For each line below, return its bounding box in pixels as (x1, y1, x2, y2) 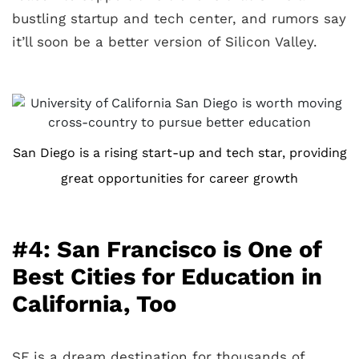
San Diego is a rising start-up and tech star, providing (12, 145, 347, 160)
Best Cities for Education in (12, 263, 322, 290)
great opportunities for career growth (61, 171, 298, 186)
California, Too (12, 290, 176, 317)
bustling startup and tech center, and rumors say (12, 10, 346, 26)
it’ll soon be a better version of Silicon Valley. (12, 34, 317, 50)
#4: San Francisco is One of (12, 236, 322, 263)
